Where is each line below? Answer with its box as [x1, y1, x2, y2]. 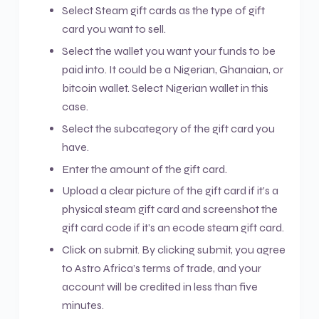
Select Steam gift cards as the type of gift [61, 4, 265, 18]
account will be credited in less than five [61, 280, 258, 294]
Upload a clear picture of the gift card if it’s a [61, 184, 278, 198]
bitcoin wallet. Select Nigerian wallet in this [61, 80, 268, 95]
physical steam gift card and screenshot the [61, 202, 278, 216]
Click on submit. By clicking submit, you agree [61, 243, 286, 257]
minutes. [61, 298, 104, 313]
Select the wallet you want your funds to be [61, 43, 276, 58]
